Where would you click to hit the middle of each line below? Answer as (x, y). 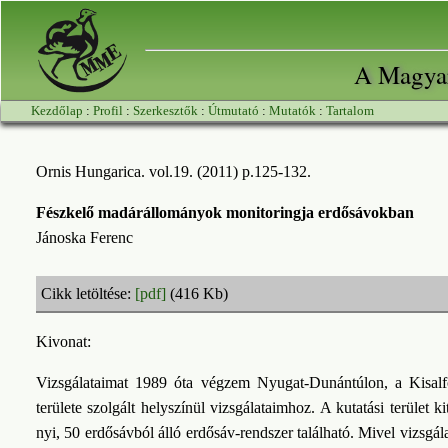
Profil (108, 110)
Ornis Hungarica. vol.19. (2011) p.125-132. (173, 171)
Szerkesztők (165, 110)
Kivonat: (63, 341)
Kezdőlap (57, 110)
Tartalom (350, 110)
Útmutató (233, 110)
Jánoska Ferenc (84, 237)
